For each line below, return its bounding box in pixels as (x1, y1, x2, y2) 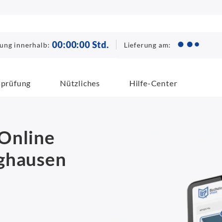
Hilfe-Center (129, 78, 177, 88)
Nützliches (60, 78, 101, 88)
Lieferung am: (123, 40, 171, 49)
